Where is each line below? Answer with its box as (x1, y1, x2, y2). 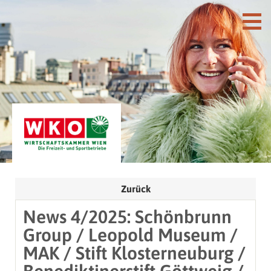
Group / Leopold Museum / (23, 224, 238, 245)
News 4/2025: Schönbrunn (23, 206, 232, 227)
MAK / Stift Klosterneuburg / (23, 242, 246, 263)
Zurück (120, 183, 151, 194)
